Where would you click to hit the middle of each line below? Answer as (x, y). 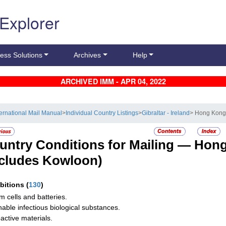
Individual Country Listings (102, 113)
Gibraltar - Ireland (166, 113)
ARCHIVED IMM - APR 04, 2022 (113, 81)
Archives (88, 55)
